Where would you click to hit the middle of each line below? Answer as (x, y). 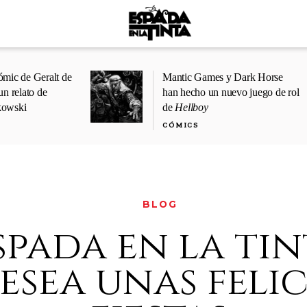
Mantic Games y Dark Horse (223, 77)
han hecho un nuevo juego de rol (231, 92)
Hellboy (192, 107)
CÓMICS (181, 125)
